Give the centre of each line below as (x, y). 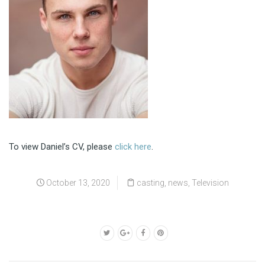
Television (210, 183)
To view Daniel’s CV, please (62, 147)
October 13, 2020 (77, 183)
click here (133, 147)
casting (151, 183)
